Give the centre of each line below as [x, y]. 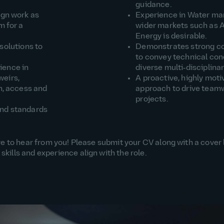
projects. [152, 100]
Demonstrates [163, 47]
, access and [25, 89]
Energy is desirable [170, 37]
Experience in [161, 16]
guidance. [154, 5]
